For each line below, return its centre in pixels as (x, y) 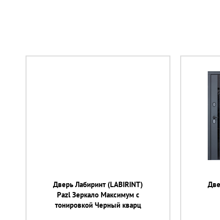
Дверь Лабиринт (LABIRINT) (98, 184)
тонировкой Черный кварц (98, 205)
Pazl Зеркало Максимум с (98, 195)
